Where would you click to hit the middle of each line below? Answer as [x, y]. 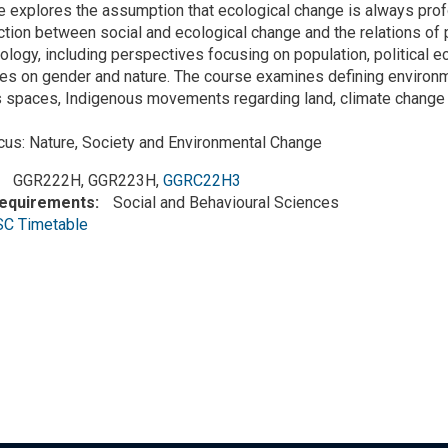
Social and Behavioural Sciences [225, 202]
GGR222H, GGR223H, [87, 180]
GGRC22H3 [201, 180]
